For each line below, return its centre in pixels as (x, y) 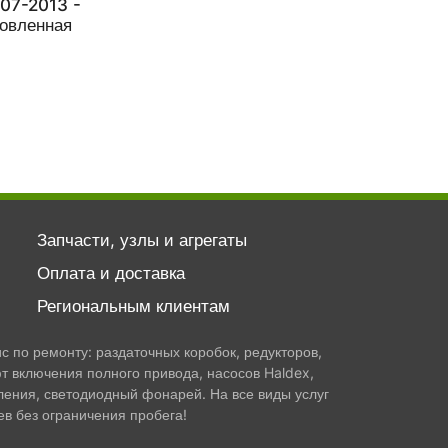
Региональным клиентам (133, 306)
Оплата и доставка (110, 273)
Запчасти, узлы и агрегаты (141, 240)
